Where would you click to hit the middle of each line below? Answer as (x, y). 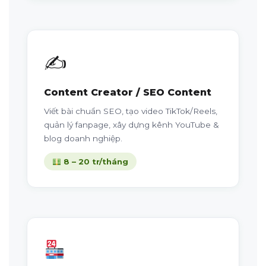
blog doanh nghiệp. (83, 139)
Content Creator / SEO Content (128, 93)
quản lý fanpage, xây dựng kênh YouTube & (132, 125)
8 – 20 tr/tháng (94, 162)
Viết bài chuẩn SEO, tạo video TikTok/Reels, (131, 111)
